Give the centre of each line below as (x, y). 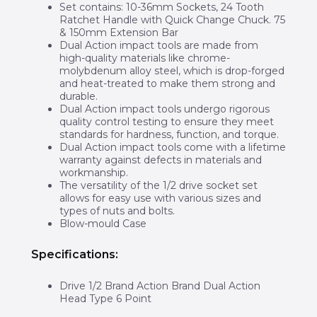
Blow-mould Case (103, 224)
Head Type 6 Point (105, 298)
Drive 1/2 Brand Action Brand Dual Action (160, 286)
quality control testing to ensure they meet (166, 122)
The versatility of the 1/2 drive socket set (158, 186)
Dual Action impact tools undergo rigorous (164, 109)
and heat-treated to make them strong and (167, 84)
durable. (78, 97)
